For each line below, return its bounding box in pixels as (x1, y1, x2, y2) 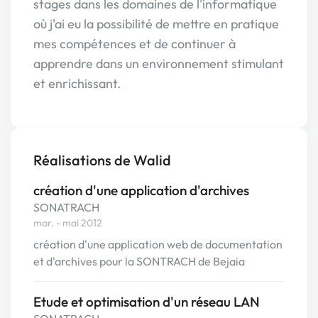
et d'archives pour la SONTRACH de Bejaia (33, 254, 245, 268)
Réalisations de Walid (33, 151, 171, 169)
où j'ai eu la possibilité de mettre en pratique (33, 16, 279, 32)
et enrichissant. (33, 75, 121, 92)
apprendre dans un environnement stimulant (33, 55, 284, 72)
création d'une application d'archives (33, 182, 249, 199)
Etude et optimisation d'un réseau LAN (33, 293, 260, 310)
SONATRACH (33, 200, 99, 214)
